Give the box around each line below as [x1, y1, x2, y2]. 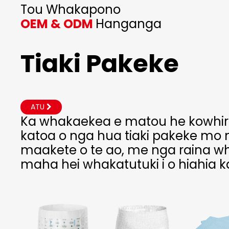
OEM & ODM [20, 15, 96, 33]
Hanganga [96, 15, 162, 33]
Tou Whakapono [20, 1, 121, 18]
